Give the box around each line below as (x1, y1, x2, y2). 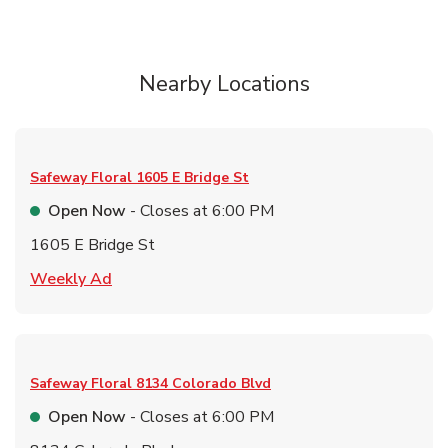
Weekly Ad (30, 267, 112, 290)
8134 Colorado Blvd (136, 373, 271, 393)
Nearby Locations (138, 68, 310, 99)
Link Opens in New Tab (111, 266, 280, 289)
